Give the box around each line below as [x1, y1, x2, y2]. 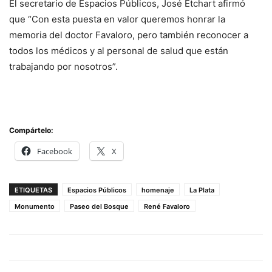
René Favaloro [144, 202, 190, 211]
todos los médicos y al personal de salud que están [9, 45, 228, 56]
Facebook [37, 146, 72, 157]
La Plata [189, 186, 214, 194]
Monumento [15, 202, 55, 211]
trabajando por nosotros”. [9, 61, 118, 72]
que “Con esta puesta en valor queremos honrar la [9, 13, 225, 25]
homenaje [141, 186, 174, 194]
